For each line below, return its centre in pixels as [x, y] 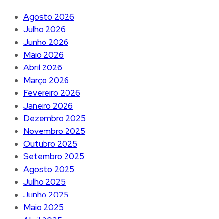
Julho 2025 [44, 182]
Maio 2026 [44, 55]
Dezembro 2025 [55, 118]
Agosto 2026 [49, 16]
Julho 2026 [44, 29]
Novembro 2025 [54, 131]
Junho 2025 [46, 194]
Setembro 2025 [54, 156]
